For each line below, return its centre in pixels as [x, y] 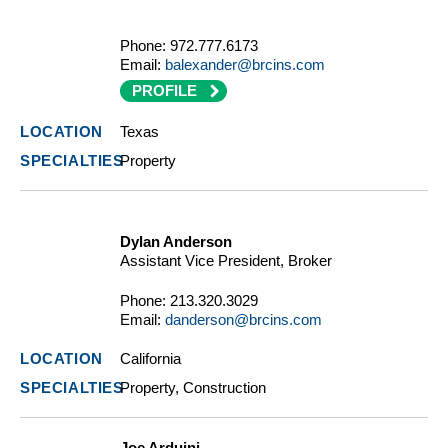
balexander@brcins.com [245, 65]
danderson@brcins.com [243, 320]
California [150, 359]
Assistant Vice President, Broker [226, 261]
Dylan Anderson [176, 242]
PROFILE [164, 91]
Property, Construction [193, 388]
